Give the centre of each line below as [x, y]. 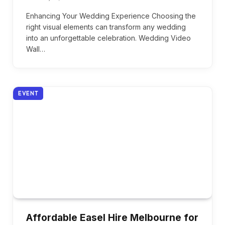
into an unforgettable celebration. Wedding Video [108, 38]
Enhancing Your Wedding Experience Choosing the [111, 16]
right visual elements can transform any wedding [106, 27]
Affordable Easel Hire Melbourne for [112, 218]
